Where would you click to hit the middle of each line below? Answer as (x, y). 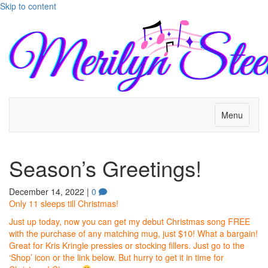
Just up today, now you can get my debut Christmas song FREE (130, 221)
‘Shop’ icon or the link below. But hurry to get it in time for (116, 257)
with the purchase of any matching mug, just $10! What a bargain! (133, 233)
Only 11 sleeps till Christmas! (64, 203)
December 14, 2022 (47, 191)
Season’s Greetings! (105, 168)
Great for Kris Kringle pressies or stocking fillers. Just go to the (127, 245)
